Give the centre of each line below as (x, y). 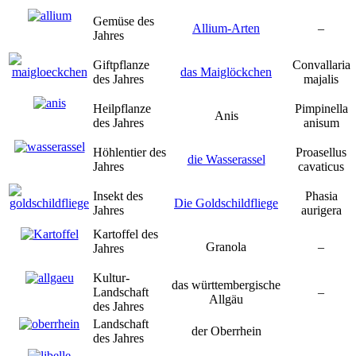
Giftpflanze (121, 64)
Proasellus (321, 152)
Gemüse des (124, 21)
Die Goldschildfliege (226, 203)
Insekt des (118, 195)
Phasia (321, 195)
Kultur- (111, 277)
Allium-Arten (226, 28)
